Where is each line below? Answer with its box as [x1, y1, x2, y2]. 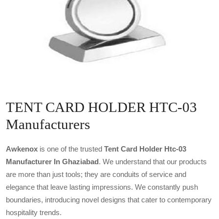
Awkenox [6, 145, 38, 153]
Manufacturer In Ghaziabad [6, 157, 99, 166]
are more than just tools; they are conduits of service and [6, 170, 186, 178]
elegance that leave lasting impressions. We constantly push [6, 183, 198, 191]
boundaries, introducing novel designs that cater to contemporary [6, 196, 212, 204]
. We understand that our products [99, 157, 207, 166]
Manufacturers [6, 116, 90, 132]
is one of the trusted [38, 145, 104, 153]
